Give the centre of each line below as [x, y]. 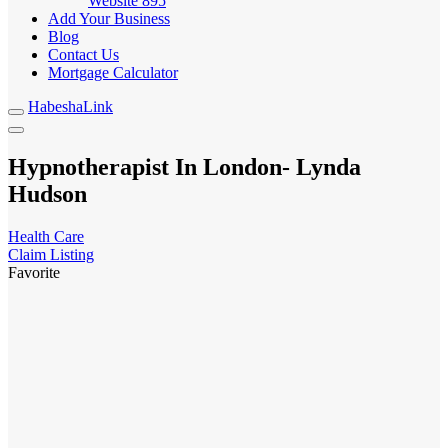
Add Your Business [109, 18]
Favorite [34, 272]
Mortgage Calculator [113, 72]
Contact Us [83, 54]
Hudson [47, 193]
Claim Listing [51, 254]
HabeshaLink [70, 106]
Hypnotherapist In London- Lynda [184, 166]
